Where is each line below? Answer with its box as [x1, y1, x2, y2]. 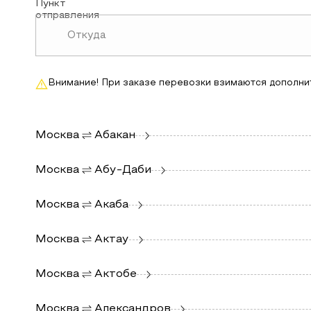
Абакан [94, 130, 135, 140]
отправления [35, 11, 99, 20]
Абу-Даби [94, 165, 151, 175]
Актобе [94, 269, 137, 279]
